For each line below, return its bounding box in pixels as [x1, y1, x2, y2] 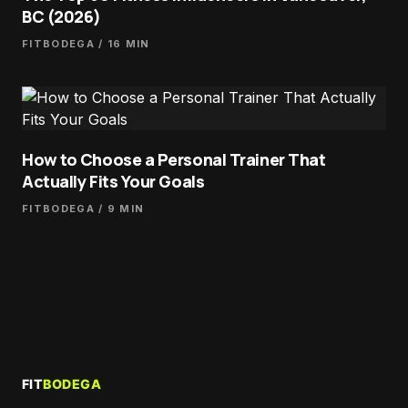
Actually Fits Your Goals [22, 170, 205, 192]
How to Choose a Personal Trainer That [22, 148, 326, 170]
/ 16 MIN [94, 37, 150, 50]
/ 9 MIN [94, 202, 145, 215]
